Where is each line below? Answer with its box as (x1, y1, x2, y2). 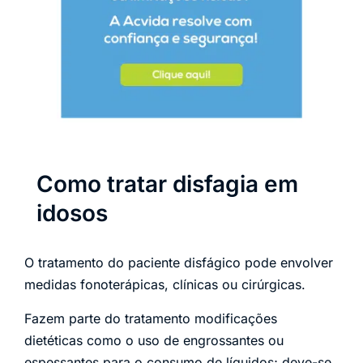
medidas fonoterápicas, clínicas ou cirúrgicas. (24, 276, 305, 293)
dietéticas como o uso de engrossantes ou (24, 331, 284, 348)
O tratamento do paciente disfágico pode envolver (24, 254, 333, 271)
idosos (36, 199, 108, 228)
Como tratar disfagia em (36, 170, 298, 199)
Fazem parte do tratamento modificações (24, 310, 277, 327)
